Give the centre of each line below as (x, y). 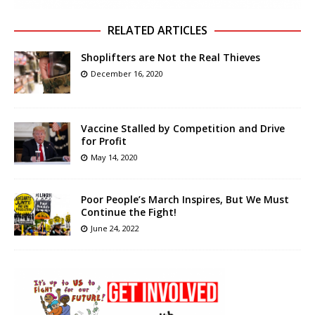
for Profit (104, 141)
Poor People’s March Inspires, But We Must (185, 200)
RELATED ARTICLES (157, 31)
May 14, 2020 (114, 157)
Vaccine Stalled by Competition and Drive (183, 129)
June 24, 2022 (115, 229)
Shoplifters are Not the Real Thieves (171, 58)
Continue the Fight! (129, 212)
